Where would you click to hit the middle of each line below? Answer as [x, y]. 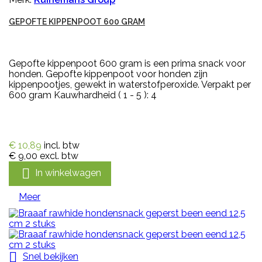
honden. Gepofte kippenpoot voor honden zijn [108, 74]
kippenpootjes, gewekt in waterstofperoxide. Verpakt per [130, 85]
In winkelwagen [68, 173]
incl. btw [62, 146]
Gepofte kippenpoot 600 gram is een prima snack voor [127, 64]
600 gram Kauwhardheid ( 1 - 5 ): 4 [83, 95]
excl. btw [59, 156]
